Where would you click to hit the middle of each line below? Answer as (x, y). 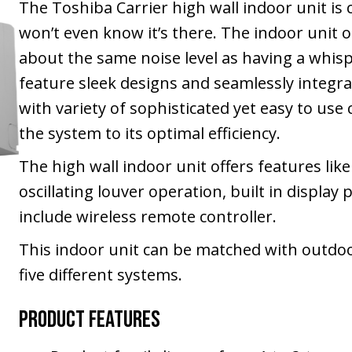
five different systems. (100, 275)
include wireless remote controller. (147, 217)
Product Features (89, 320)
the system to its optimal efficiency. (149, 134)
